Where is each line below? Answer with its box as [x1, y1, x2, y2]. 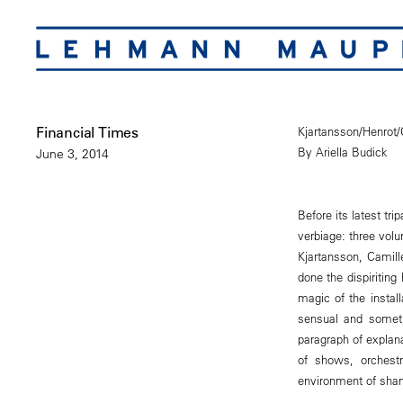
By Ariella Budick [297, 144, 388, 160]
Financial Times [36, 122, 139, 141]
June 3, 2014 [36, 145, 109, 162]
